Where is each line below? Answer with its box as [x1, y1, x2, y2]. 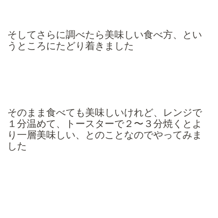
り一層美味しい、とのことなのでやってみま [7, 128, 202, 141]
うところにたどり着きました [7, 40, 134, 53]
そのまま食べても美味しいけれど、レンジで [7, 106, 202, 119]
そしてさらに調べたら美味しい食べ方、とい [7, 29, 202, 41]
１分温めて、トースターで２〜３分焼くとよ [7, 117, 202, 130]
